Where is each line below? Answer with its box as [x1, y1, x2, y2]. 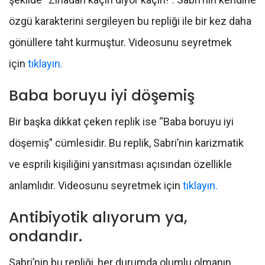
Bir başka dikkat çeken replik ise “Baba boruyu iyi [9, 115, 234, 128]
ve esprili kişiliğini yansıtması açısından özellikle [9, 158, 232, 171]
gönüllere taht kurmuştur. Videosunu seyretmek [9, 36, 232, 49]
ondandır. [9, 226, 82, 247]
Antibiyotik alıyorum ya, [9, 207, 188, 228]
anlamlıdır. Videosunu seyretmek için [9, 179, 180, 192]
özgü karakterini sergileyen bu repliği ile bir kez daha [9, 15, 251, 28]
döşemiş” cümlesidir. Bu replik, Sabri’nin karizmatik [9, 137, 244, 150]
